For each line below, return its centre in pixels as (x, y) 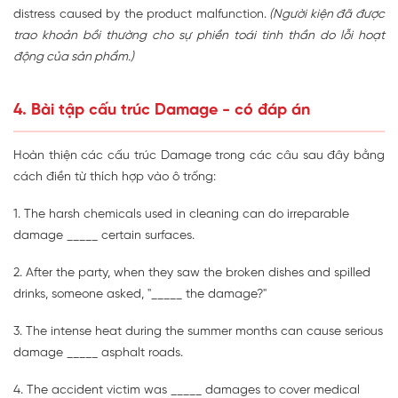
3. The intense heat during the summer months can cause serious (198, 332)
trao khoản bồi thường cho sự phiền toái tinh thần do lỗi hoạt (199, 36)
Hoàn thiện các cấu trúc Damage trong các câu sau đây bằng (199, 156)
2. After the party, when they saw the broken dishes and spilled (192, 274)
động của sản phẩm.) (74, 58)
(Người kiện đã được (326, 15)
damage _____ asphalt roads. (98, 354)
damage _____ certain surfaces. (104, 236)
